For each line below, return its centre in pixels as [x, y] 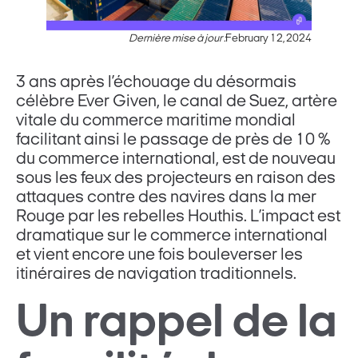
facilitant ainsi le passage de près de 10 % [173, 141]
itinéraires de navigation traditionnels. [157, 275]
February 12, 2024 [269, 39]
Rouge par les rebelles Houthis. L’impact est [179, 217]
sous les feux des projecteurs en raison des [176, 179]
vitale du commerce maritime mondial [156, 121]
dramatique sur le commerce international [172, 237]
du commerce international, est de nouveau [176, 160]
